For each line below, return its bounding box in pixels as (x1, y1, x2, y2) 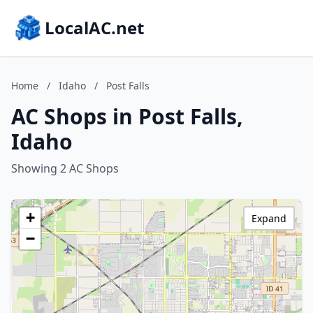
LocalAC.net (45, 16, 144, 39)
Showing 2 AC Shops (11, 161, 119, 176)
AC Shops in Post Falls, (11, 102, 243, 131)
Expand (252, 212, 286, 225)
